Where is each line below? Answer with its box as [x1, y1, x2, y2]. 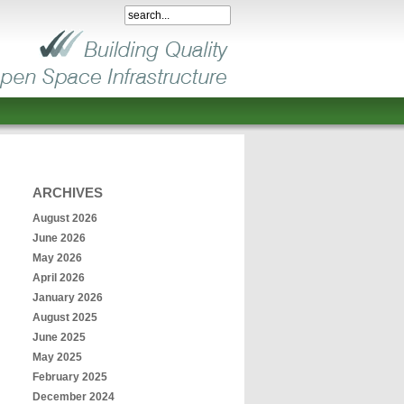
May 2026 [32, 252, 82, 264]
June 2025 [32, 331, 86, 344]
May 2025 [32, 351, 82, 363]
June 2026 [32, 232, 86, 244]
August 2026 [32, 212, 97, 225]
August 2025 [32, 311, 97, 324]
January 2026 [32, 291, 103, 304]
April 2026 [32, 271, 85, 284]
